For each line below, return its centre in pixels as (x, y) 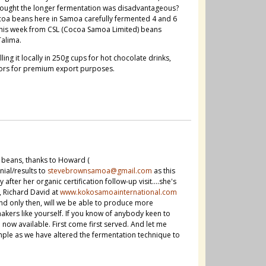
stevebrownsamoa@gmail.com (100, 170)
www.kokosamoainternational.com (119, 192)
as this (164, 170)
